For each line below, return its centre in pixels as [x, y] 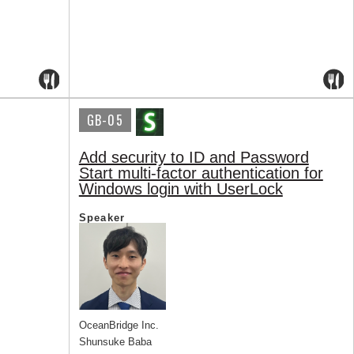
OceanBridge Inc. [119, 326]
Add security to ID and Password [194, 158]
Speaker [102, 218]
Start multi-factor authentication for [201, 173]
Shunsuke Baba [115, 342]
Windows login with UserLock [181, 189]
